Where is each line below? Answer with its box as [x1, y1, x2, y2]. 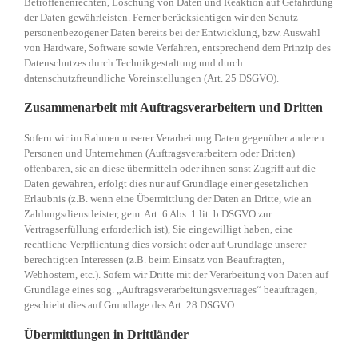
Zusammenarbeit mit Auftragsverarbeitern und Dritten [24, 101, 323, 115]
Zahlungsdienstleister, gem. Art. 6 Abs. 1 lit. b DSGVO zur [24, 208, 272, 221]
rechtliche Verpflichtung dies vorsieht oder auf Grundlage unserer [24, 238, 306, 251]
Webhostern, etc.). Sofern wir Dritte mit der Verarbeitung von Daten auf [24, 268, 328, 281]
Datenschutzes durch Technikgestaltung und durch [24, 57, 243, 70]
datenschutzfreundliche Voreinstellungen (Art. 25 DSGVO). [24, 72, 279, 85]
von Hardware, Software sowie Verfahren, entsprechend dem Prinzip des [24, 42, 331, 54]
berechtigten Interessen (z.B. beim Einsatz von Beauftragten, [24, 253, 284, 266]
